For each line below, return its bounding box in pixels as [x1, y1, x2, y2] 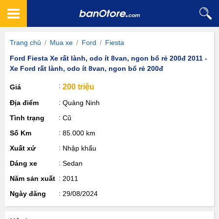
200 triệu [63, 83, 94, 91]
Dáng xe [10, 159, 37, 167]
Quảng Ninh [63, 99, 100, 107]
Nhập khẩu [63, 144, 96, 152]
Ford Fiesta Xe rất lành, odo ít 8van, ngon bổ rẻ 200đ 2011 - [10, 54, 207, 62]
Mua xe [50, 39, 73, 46]
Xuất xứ [10, 144, 36, 152]
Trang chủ [10, 39, 41, 46]
